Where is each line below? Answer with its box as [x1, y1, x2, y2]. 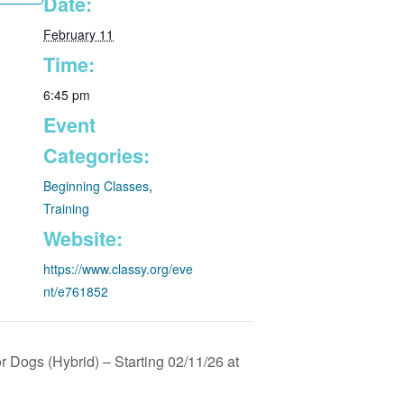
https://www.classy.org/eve [43, 259, 193, 278]
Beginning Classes [43, 176, 149, 195]
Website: [43, 224, 123, 252]
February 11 [43, 24, 114, 43]
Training [43, 198, 89, 217]
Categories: [43, 141, 150, 170]
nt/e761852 [43, 281, 108, 300]
